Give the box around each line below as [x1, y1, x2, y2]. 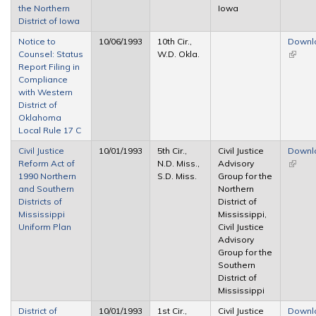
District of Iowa [18, 15, 80, 26]
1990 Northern [18, 170, 76, 181]
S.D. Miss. [157, 170, 197, 181]
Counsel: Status [18, 48, 83, 59]
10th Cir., [157, 35, 192, 47]
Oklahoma [18, 111, 61, 123]
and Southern [18, 183, 74, 194]
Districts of [18, 195, 62, 207]
